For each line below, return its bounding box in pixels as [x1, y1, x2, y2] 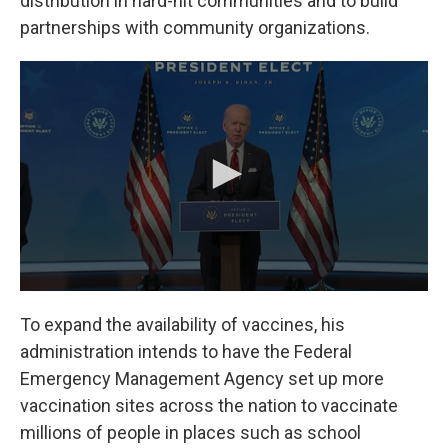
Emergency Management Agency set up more [20, 367, 384, 389]
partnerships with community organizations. [20, 17, 370, 38]
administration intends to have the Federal [20, 340, 352, 362]
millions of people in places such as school [20, 421, 361, 443]
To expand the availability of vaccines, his [20, 313, 345, 335]
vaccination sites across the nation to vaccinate [20, 394, 398, 416]
